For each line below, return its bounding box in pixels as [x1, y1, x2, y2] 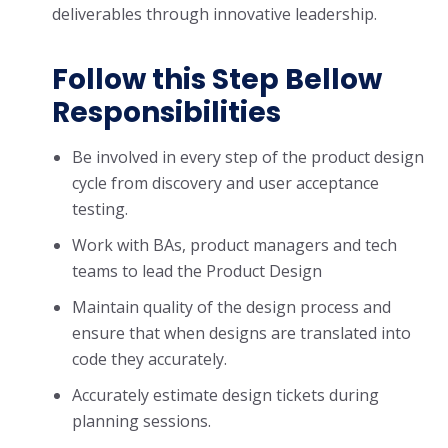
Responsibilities [52, 93, 281, 132]
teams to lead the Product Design [72, 260, 322, 282]
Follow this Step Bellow [52, 60, 382, 99]
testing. [72, 198, 128, 220]
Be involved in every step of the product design [72, 146, 424, 168]
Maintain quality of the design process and [72, 296, 391, 318]
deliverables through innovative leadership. [52, 3, 377, 25]
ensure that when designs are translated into [72, 322, 411, 344]
